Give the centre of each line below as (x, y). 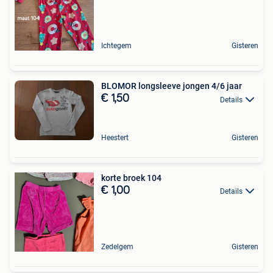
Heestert (115, 138)
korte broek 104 (131, 178)
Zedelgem (117, 247)
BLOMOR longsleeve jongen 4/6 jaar (172, 86)
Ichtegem (116, 46)
